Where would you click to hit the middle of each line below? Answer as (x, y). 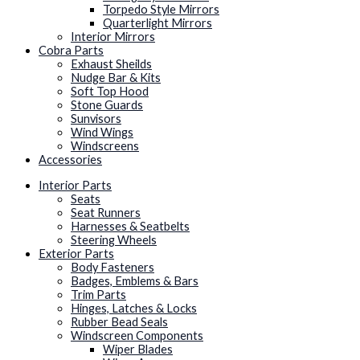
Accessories (70, 160)
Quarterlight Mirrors (157, 23)
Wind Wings (102, 133)
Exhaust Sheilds (111, 64)
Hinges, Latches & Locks (134, 308)
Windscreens (105, 146)
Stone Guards (107, 105)
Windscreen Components (137, 335)
